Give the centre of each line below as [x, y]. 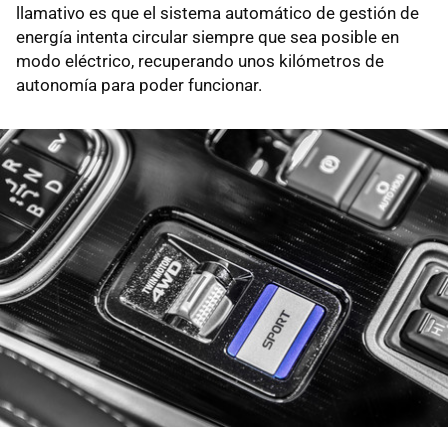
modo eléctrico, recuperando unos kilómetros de [200, 60]
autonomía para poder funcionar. [139, 84]
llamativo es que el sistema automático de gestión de [217, 12]
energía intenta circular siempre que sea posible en [207, 36]
